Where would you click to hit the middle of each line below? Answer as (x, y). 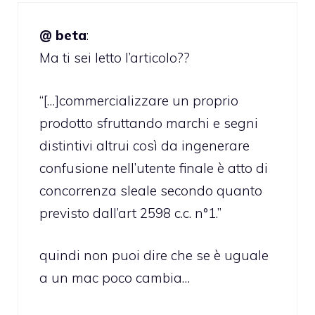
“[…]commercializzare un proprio (139, 100)
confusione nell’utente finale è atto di (154, 168)
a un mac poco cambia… (115, 278)
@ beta (63, 36)
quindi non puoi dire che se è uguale (154, 256)
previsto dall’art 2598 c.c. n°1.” (130, 213)
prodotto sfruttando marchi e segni (149, 123)
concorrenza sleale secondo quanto (151, 190)
